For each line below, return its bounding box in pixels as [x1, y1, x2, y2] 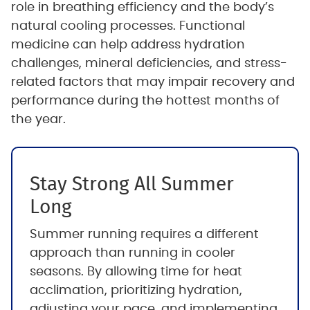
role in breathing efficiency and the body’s [10, 1, 274, 15]
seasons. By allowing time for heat [29, 266, 242, 279]
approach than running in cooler [29, 247, 235, 260]
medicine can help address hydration [10, 39, 245, 52]
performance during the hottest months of [10, 95, 280, 108]
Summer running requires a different [29, 228, 259, 241]
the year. [10, 113, 66, 127]
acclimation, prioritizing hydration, [29, 284, 242, 298]
